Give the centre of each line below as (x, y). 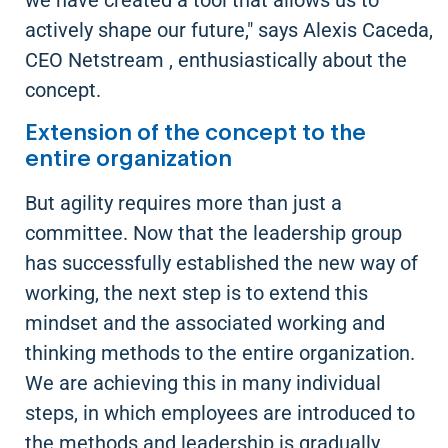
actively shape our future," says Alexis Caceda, (229, 30)
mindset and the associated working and (205, 322)
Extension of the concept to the (195, 132)
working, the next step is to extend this (196, 292)
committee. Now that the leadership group (213, 232)
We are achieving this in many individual (203, 382)
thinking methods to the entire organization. (220, 352)
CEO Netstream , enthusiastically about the (216, 60)
